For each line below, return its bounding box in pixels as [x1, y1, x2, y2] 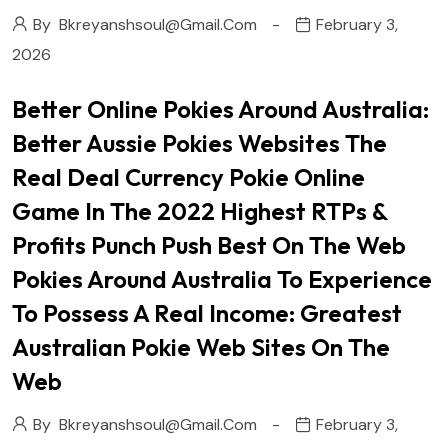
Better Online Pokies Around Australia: [12, 93, 429, 124]
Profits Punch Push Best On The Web [12, 229, 406, 260]
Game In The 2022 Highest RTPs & [12, 195, 388, 226]
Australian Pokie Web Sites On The [12, 331, 390, 362]
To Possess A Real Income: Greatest [12, 297, 402, 328]
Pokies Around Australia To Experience [12, 263, 432, 294]
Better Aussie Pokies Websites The [12, 127, 387, 158]
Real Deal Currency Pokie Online [12, 161, 365, 192]
